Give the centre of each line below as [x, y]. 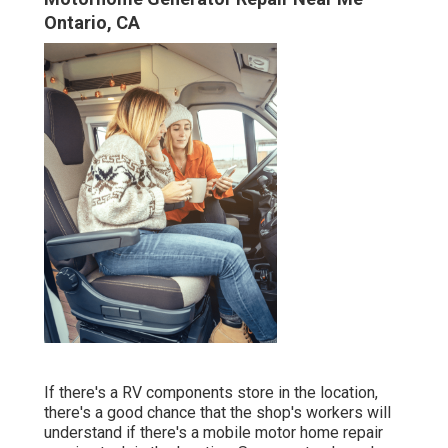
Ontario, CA [92, 23]
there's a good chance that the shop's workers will [217, 413]
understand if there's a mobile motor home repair [213, 433]
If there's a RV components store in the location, [211, 393]
